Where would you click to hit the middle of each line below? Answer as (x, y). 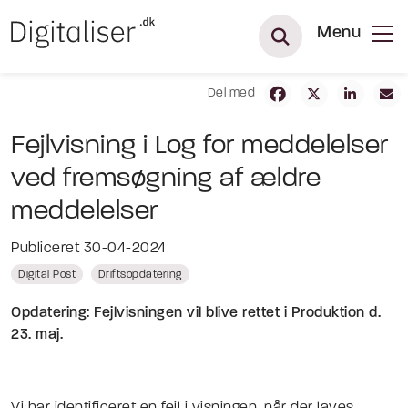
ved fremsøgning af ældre (166, 179)
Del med (231, 93)
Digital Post (47, 275)
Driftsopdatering (140, 275)
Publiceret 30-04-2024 (89, 249)
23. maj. (37, 335)
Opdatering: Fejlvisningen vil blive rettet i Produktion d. (196, 313)
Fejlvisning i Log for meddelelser (200, 146)
